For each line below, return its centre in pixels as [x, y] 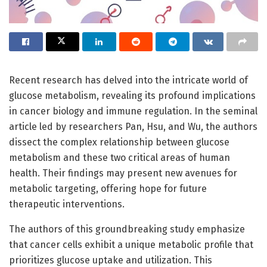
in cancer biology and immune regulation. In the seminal [133, 111]
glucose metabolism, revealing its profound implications [132, 96]
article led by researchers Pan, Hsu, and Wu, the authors [133, 127]
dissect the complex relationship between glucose [119, 142]
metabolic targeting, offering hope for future [108, 189]
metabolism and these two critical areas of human [119, 158]
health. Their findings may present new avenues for [123, 173]
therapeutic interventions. [67, 204]
